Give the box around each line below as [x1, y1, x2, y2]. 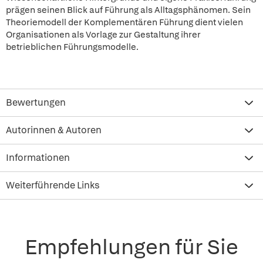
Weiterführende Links [6, 179, 100, 191]
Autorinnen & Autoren [6, 124, 102, 136]
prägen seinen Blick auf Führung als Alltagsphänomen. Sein [6, 4, 251, 16]
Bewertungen [6, 96, 66, 109]
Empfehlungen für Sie [25, 233, 238, 261]
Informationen [6, 151, 70, 164]
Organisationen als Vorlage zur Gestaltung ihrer [6, 29, 201, 41]
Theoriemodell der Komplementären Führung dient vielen [6, 16, 243, 28]
